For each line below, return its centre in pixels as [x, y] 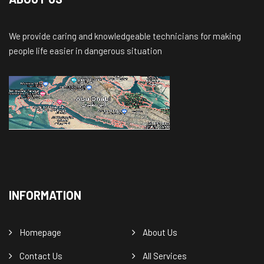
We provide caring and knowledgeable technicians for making [125, 36]
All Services [165, 256]
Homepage [40, 232]
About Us [160, 232]
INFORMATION [45, 195]
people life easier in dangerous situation [85, 51]
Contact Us [41, 256]
